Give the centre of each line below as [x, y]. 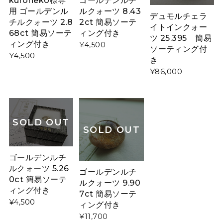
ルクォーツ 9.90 [110, 182]
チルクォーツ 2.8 [41, 22]
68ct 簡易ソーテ [40, 33]
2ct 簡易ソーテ [108, 22]
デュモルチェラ [179, 16]
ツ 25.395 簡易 [181, 38]
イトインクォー [179, 27]
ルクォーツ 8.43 [110, 11]
